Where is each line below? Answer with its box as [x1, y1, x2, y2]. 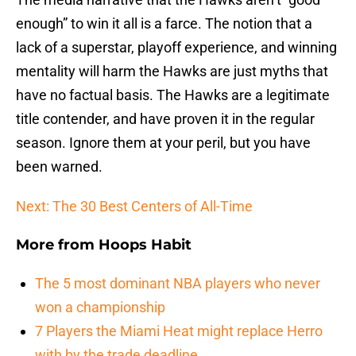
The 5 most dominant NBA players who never [35, 275, 320, 292]
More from [16, 236, 99, 254]
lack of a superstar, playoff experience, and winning [16, 39, 337, 56]
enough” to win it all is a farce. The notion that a [16, 15, 312, 33]
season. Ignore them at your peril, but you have [16, 134, 311, 152]
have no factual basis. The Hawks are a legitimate [16, 87, 330, 104]
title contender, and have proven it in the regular [16, 110, 315, 128]
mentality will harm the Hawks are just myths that [16, 63, 328, 80]
